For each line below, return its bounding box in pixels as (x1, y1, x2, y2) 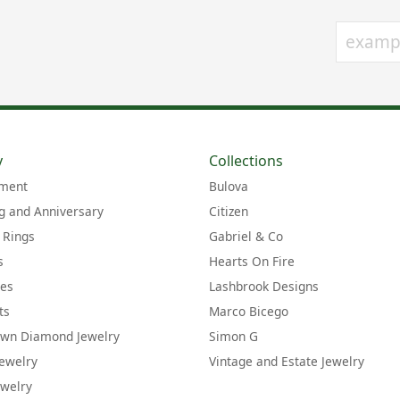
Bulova (209, 178, 248, 196)
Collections (209, 151, 283, 171)
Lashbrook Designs (209, 278, 319, 296)
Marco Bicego (209, 303, 288, 321)
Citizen (209, 203, 248, 221)
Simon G (209, 328, 258, 346)
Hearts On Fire (209, 253, 295, 271)
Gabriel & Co (209, 228, 283, 246)
